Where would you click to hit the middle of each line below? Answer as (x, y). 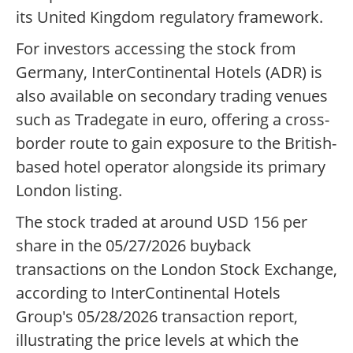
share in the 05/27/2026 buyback (134, 246)
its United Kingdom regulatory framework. (169, 17)
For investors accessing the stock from (156, 49)
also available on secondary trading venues (172, 96)
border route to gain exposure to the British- (176, 143)
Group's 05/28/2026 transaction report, (157, 317)
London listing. (69, 191)
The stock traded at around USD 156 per (162, 222)
